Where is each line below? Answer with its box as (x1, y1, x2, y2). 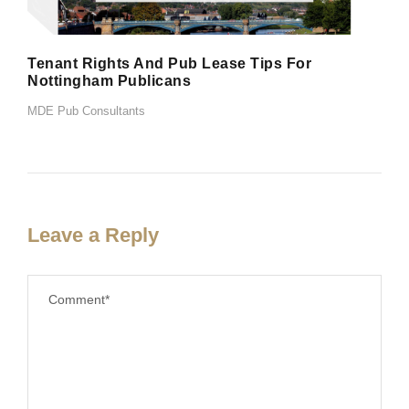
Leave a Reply (27, 223, 159, 246)
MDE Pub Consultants (27, 103, 145, 118)
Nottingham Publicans (27, 72, 191, 89)
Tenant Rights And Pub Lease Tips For (27, 55, 311, 71)
